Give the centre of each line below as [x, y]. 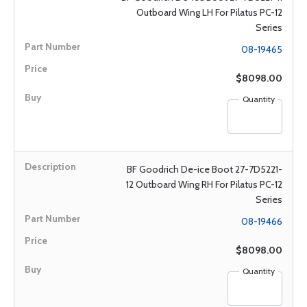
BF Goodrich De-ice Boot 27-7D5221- [205, 169]
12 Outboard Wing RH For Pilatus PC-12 [204, 184]
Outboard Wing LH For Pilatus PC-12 [209, 12]
